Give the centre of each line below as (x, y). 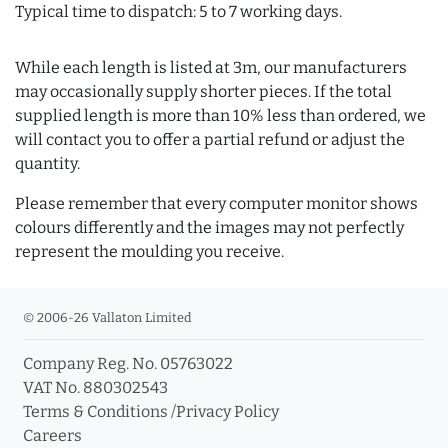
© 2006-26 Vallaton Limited (107, 318)
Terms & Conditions (95, 412)
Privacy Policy (227, 412)
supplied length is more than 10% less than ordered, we (220, 116)
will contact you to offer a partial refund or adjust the (210, 140)
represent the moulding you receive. (149, 252)
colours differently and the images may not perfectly (209, 228)
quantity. (47, 164)
